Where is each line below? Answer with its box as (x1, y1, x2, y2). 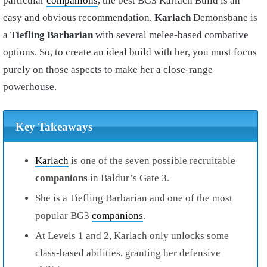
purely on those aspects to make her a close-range (3, 64, 213, 76)
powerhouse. (3, 81, 57, 93)
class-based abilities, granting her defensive (35, 247, 221, 259)
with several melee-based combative (93, 29, 249, 41)
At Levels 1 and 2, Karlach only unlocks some (35, 229, 229, 241)
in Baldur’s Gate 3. (88, 172, 169, 184)
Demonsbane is (193, 12, 257, 24)
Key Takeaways (15, 120, 92, 133)
